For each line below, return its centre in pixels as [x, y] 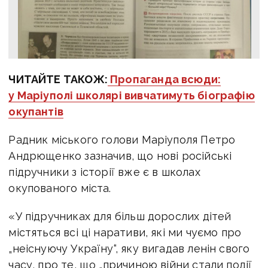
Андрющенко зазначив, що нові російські [120, 156]
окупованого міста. [60, 188]
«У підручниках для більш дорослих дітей [120, 216]
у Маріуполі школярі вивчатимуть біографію [132, 95]
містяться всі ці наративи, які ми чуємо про [125, 232]
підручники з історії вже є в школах [104, 172]
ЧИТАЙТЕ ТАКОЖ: [58, 79]
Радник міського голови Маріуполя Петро [122, 139]
